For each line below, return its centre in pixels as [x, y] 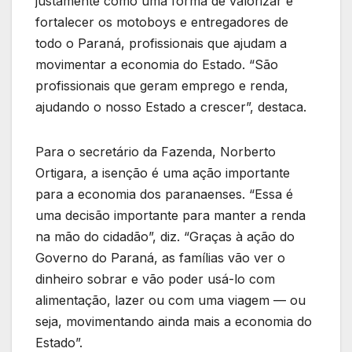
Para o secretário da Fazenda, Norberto [156, 151]
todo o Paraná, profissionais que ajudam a [161, 43]
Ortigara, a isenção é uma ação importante [163, 172]
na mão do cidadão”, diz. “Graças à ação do [165, 236]
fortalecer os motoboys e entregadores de [162, 22]
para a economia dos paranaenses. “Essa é [164, 194]
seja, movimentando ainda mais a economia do [174, 321]
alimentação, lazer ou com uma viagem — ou [170, 300]
